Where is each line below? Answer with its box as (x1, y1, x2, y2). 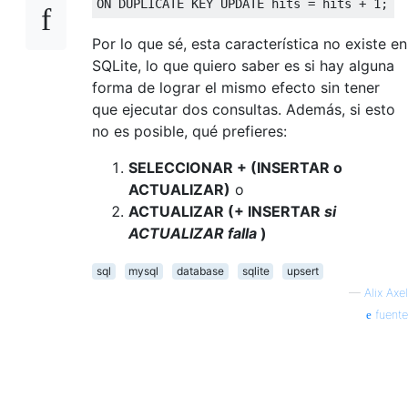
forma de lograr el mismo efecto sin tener (92, 77, 380, 97)
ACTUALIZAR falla (128, 223, 257, 242)
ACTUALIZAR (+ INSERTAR (128, 201, 324, 220)
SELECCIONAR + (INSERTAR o (128, 158, 342, 177)
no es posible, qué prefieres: (92, 121, 287, 140)
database (176, 263, 224, 278)
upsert (287, 263, 320, 278)
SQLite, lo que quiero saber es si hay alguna (92, 56, 394, 75)
